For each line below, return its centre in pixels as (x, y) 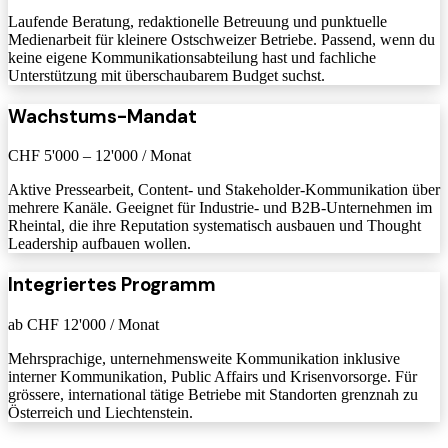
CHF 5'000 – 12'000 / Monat (99, 156)
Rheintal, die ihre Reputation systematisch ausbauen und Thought (214, 226)
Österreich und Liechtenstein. (100, 412)
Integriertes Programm (112, 285)
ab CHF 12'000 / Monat (83, 324)
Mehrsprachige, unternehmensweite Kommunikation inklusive (204, 358)
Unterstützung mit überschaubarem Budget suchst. (166, 75)
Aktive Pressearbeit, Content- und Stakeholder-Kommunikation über (224, 190)
